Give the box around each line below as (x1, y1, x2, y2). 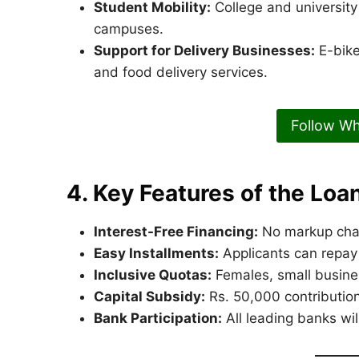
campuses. (94, 20, 163, 37)
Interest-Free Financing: (94, 224, 258, 240)
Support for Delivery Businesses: (94, 42, 315, 58)
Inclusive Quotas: (94, 267, 212, 284)
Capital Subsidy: (94, 288, 205, 305)
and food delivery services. (94, 63, 268, 80)
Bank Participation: (94, 310, 222, 327)
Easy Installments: (94, 245, 219, 262)
